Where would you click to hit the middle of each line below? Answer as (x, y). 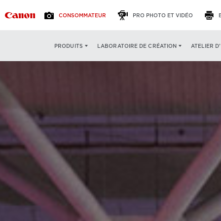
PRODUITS (69, 46)
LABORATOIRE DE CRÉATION (137, 46)
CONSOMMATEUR (82, 15)
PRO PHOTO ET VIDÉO (163, 15)
